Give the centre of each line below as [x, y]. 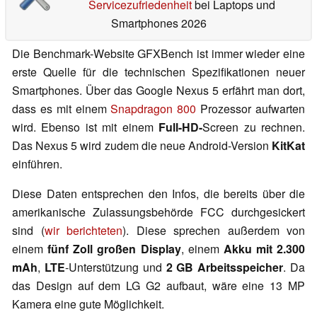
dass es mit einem [62, 109]
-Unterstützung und [115, 267]
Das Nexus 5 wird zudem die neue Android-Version [142, 146]
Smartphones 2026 [158, 23]
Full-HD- [181, 127]
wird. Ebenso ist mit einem [86, 127]
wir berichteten [83, 231]
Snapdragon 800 [154, 109]
